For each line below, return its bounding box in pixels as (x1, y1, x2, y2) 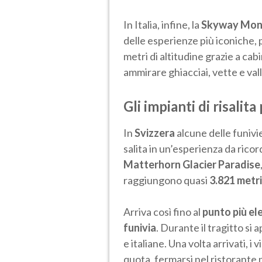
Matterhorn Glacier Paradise (123, 157, 260, 171)
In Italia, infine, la (123, 18, 201, 31)
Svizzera (135, 126, 177, 139)
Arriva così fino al (123, 205, 201, 218)
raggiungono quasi (123, 173, 209, 187)
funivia (123, 220, 156, 234)
